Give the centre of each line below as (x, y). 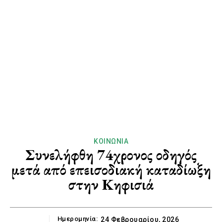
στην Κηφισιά (111, 185)
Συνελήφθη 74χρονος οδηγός (111, 155)
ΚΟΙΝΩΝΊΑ (111, 141)
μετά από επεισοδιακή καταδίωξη (111, 170)
